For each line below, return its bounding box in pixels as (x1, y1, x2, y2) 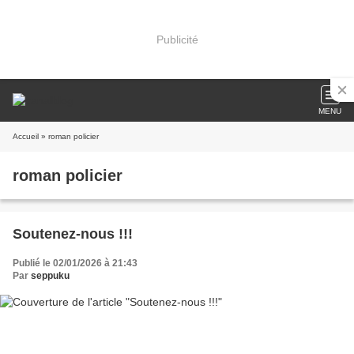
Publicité (156, 32, 198, 46)
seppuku (31, 270, 70, 281)
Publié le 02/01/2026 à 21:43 (13, 258, 137, 269)
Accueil (13, 132, 39, 141)
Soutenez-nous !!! (13, 226, 133, 242)
